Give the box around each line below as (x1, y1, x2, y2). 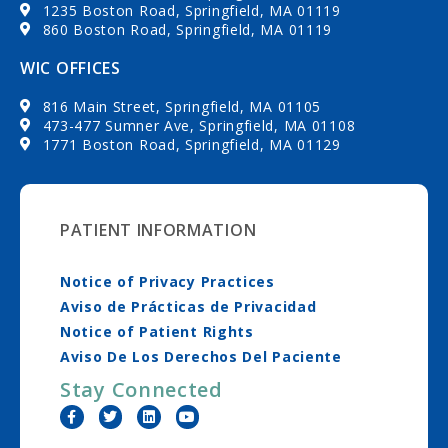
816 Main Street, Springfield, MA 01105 (42, 96, 322, 116)
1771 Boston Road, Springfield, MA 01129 (42, 134, 341, 154)
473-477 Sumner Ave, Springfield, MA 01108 (42, 115, 356, 135)
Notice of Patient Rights (60, 321, 254, 341)
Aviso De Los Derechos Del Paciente (60, 346, 342, 366)
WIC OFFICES (20, 56, 121, 79)
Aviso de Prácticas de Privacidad (60, 296, 317, 316)
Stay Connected (60, 375, 223, 403)
